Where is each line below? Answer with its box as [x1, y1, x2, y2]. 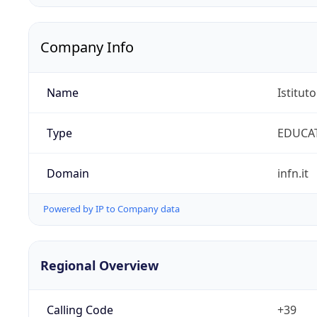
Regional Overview [40, 256, 158, 274]
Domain [46, 166, 89, 182]
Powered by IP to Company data [43, 202, 180, 216]
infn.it [277, 166, 309, 182]
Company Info [40, 38, 134, 57]
